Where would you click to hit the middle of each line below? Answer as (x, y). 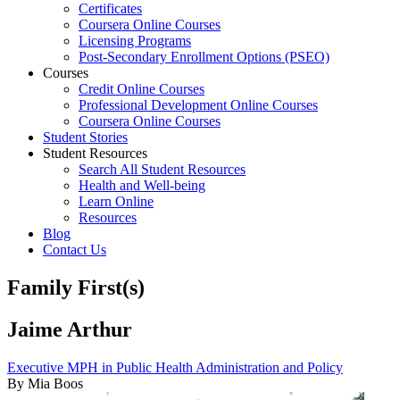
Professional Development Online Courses (198, 105)
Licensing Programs (135, 41)
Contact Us (75, 250)
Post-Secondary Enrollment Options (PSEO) (204, 57)
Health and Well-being (142, 185)
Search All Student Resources (162, 169)
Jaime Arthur (70, 329)
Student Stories (85, 137)
